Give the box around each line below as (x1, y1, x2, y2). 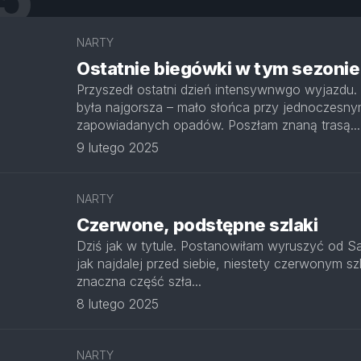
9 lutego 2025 (77, 139, 159, 156)
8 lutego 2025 (77, 296, 159, 312)
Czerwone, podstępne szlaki (77, 214, 318, 235)
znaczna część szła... (77, 273, 201, 289)
